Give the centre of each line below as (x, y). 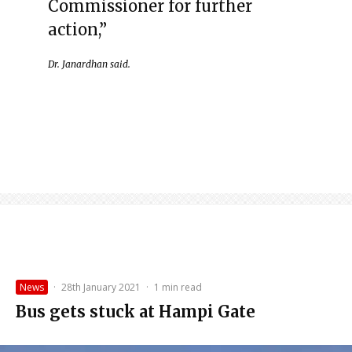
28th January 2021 (101, 287)
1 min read (178, 287)
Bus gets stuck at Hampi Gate (136, 311)
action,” (77, 29)
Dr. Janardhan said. (89, 64)
